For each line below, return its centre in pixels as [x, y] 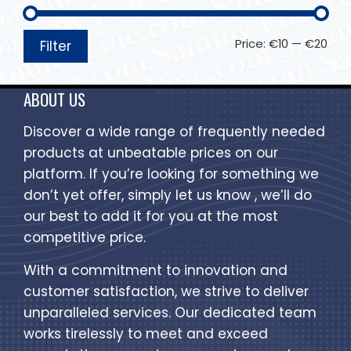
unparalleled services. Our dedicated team [170, 313]
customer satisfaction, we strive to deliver [166, 292]
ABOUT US [54, 100]
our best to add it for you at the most [151, 217]
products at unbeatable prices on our [151, 153]
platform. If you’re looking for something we [171, 174]
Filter [56, 47]
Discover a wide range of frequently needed [174, 132]
